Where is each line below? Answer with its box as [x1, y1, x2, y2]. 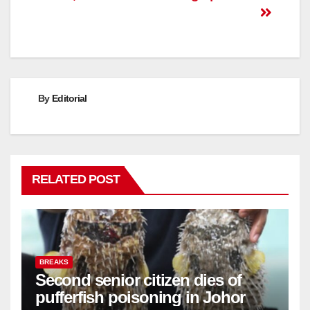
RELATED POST [32, 172, 120, 186]
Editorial [51, 93, 87, 104]
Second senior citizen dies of [35, 270, 242, 289]
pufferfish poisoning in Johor [35, 287, 246, 307]
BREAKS [39, 257, 69, 266]
